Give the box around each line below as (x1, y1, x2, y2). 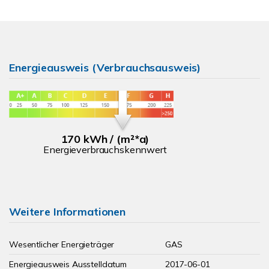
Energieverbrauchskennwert (43, 143, 167, 156)
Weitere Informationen (9, 205, 125, 219)
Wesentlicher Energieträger (9, 239, 115, 250)
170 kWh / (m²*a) (61, 131, 150, 146)
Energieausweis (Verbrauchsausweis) (9, 61, 201, 74)
